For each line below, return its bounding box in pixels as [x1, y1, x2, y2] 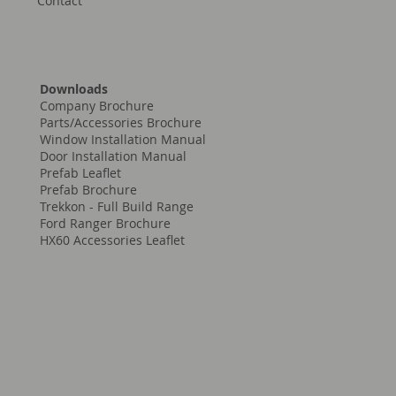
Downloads [39, 80, 108, 98]
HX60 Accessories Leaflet [39, 232, 185, 249]
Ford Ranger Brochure [39, 215, 171, 232]
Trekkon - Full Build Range [39, 198, 194, 216]
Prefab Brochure [39, 181, 137, 199]
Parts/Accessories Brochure [39, 114, 202, 132]
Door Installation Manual [39, 148, 187, 165]
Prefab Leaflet [39, 164, 121, 182]
